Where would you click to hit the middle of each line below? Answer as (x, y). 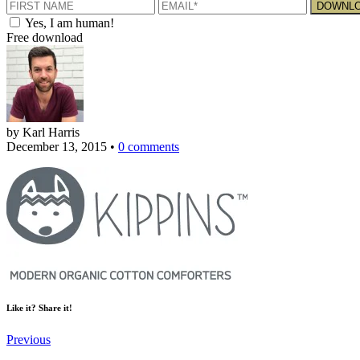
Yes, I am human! (70, 23)
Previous (29, 340)
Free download (45, 38)
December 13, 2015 (57, 147)
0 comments (149, 147)
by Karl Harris (43, 133)
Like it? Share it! (39, 308)
